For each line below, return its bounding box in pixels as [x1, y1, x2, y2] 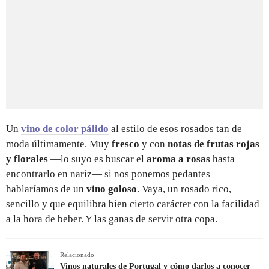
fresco [112, 138, 139, 150]
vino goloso [86, 183, 137, 195]
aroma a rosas [147, 153, 210, 165]
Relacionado [60, 250, 94, 258]
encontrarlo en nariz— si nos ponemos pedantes [6, 168, 210, 180]
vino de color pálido [21, 122, 109, 134]
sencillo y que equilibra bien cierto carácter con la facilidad [6, 198, 259, 210]
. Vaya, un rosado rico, [137, 183, 231, 195]
